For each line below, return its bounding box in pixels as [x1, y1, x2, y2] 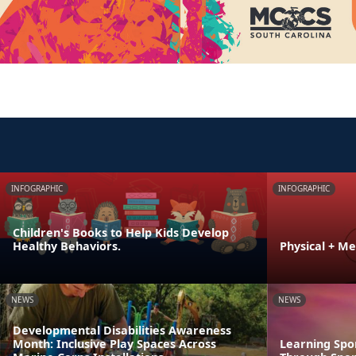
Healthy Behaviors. [13, 238, 121, 253]
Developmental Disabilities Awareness [13, 322, 231, 338]
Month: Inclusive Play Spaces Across [13, 335, 216, 351]
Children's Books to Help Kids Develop [13, 224, 229, 240]
